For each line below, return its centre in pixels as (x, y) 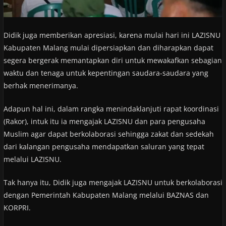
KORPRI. (17, 208)
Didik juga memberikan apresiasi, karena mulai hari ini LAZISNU (112, 35)
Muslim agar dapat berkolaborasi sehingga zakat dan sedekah (108, 134)
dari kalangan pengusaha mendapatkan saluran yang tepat (104, 147)
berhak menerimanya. (41, 86)
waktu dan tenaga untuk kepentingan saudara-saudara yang (106, 73)
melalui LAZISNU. (32, 159)
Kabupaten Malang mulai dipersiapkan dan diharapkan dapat (108, 48)
